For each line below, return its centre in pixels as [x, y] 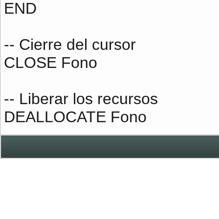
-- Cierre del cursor [70, 44]
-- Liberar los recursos [81, 99]
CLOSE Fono [51, 63]
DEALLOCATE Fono [75, 117]
